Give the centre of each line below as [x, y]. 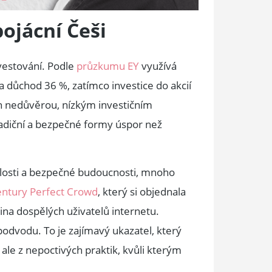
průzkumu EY [108, 66]
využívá [158, 66]
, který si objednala [142, 191]
